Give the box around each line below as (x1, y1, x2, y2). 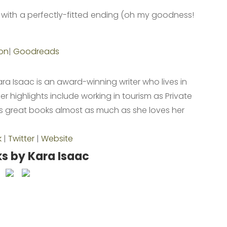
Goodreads (13, 45, 60, 57)
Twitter (8, 132, 35, 144)
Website (41, 132, 73, 144)
